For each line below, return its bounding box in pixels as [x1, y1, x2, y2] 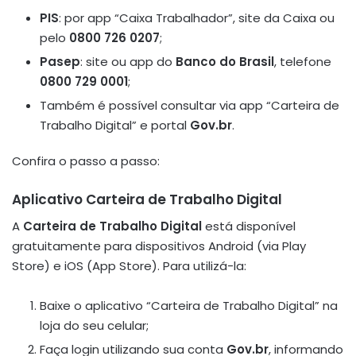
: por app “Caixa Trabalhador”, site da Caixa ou [59, 10, 335, 27]
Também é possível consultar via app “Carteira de [40, 97, 339, 114]
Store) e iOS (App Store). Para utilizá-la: [12, 257, 246, 274]
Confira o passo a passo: [12, 153, 160, 170]
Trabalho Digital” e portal [40, 117, 190, 134]
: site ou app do [80, 53, 176, 71]
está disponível [202, 217, 296, 234]
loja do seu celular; [40, 316, 149, 334]
